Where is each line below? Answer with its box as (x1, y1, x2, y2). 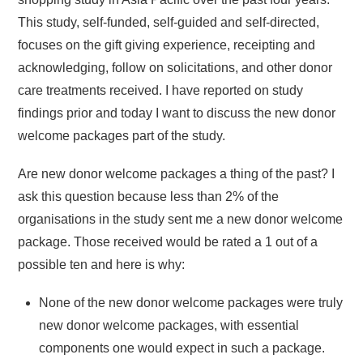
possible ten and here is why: (18, 258, 186, 272)
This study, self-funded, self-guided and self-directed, (18, 15, 320, 29)
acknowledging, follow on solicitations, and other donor (18, 60, 333, 75)
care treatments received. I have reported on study (18, 83, 304, 97)
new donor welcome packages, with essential (39, 318, 299, 333)
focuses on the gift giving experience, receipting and (18, 37, 316, 52)
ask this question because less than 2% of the (18, 190, 280, 204)
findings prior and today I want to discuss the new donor (18, 105, 336, 120)
